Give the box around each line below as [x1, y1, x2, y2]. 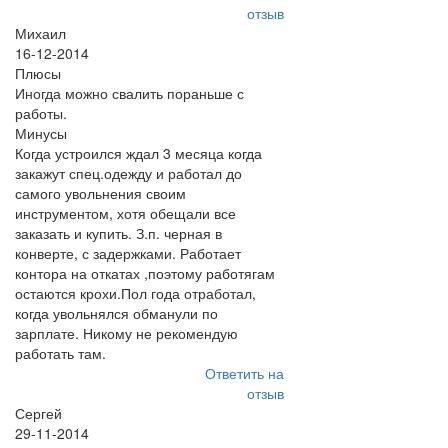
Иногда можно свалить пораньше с [15, 83, 244, 103]
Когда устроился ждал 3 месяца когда [15, 143, 262, 163]
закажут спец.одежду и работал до [15, 163, 242, 183]
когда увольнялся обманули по [15, 303, 218, 323]
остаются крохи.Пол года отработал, [15, 283, 256, 303]
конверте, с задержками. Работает [15, 243, 241, 263]
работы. [15, 103, 67, 123]
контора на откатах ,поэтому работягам [15, 263, 275, 283]
